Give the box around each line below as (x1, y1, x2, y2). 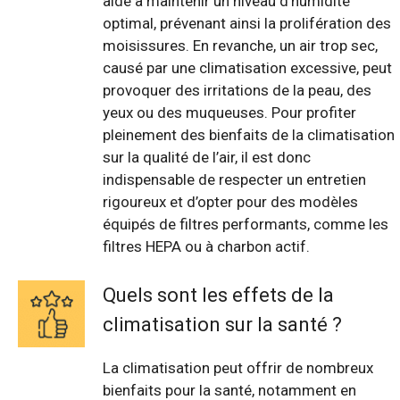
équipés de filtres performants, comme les (103, 214, 388, 233)
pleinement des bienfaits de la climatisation (103, 125, 395, 144)
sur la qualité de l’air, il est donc (103, 147, 311, 166)
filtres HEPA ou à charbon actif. (103, 237, 310, 255)
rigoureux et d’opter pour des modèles (103, 192, 358, 211)
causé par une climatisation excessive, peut (103, 58, 392, 77)
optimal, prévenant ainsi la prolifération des (103, 13, 391, 32)
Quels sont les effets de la (103, 284, 334, 307)
